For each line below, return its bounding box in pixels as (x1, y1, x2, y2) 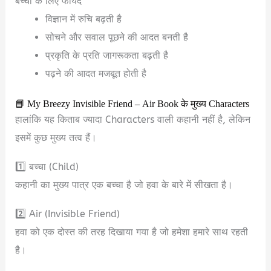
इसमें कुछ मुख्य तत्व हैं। (15, 132, 97, 144)
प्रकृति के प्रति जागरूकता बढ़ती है (45, 49, 168, 61)
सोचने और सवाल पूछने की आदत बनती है (45, 31, 188, 43)
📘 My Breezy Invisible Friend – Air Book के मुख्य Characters (15, 95, 250, 114)
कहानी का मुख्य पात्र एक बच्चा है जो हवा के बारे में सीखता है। (15, 179, 233, 191)
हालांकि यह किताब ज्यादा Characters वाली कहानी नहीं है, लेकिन (15, 114, 251, 126)
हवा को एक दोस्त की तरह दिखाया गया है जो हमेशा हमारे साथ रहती (15, 226, 249, 238)
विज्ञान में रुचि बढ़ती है (45, 13, 122, 25)
